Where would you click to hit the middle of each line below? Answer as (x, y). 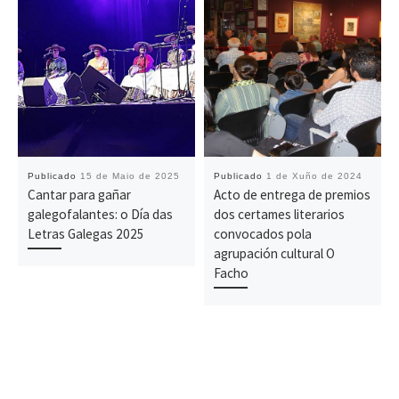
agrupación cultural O (274, 254)
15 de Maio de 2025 (130, 176)
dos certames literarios (279, 215)
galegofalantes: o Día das (100, 215)
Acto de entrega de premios (292, 195)
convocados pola (262, 234)
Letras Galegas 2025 (85, 234)
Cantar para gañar (79, 195)
